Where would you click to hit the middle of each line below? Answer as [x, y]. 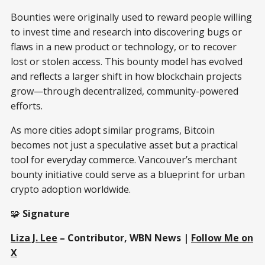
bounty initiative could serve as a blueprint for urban [128, 174]
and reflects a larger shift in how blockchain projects [126, 76]
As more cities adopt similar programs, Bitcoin [113, 130]
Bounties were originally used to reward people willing [131, 17]
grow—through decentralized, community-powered [125, 91]
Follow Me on [222, 237]
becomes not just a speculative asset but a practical [124, 145]
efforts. [28, 106]
